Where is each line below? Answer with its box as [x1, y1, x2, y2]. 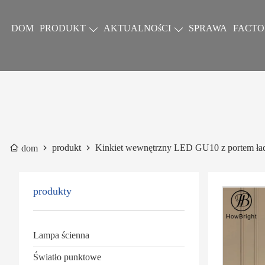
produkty [33, 185, 72, 197]
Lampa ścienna [33, 230, 89, 240]
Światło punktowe [33, 251, 101, 262]
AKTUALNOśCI [104, 23, 171, 33]
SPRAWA [189, 23, 227, 33]
